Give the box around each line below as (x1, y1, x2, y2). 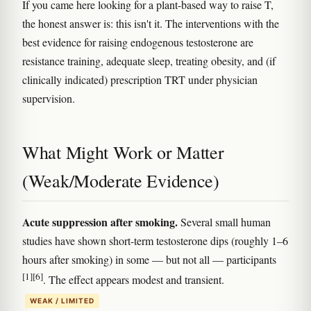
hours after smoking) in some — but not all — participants (22, 252, 276, 267)
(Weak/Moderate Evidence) (22, 169, 219, 193)
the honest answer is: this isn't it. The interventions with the (22, 16, 279, 31)
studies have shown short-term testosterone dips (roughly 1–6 (22, 233, 288, 249)
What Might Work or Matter (22, 140, 224, 165)
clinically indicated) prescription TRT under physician (22, 72, 258, 87)
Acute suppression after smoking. (22, 214, 178, 230)
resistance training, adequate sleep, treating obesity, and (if (22, 53, 276, 69)
